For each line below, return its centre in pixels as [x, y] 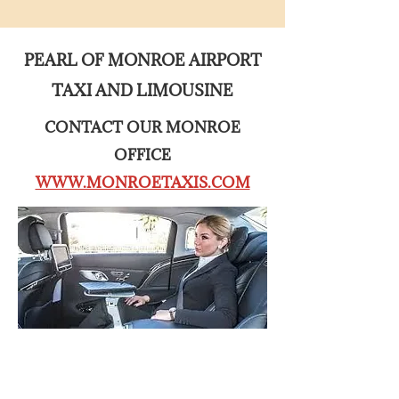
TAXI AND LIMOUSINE [142, 90]
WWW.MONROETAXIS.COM [142, 183]
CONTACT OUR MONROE [142, 127]
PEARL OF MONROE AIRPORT [142, 60]
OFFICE [142, 155]
